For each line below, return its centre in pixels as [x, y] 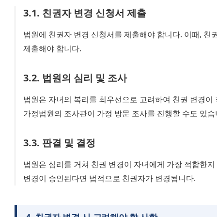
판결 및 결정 [69, 143]
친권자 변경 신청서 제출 [94, 13]
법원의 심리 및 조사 [85, 78]
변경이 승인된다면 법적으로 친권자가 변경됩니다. [109, 178]
